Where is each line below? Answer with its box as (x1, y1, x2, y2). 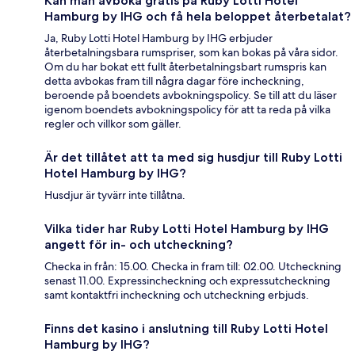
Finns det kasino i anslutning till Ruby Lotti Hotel (44, 321, 328, 337)
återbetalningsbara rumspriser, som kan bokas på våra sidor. (44, 45, 338, 60)
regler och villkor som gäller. (44, 116, 181, 132)
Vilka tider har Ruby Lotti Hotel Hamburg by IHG (44, 221, 329, 237)
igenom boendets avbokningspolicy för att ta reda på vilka (44, 102, 330, 117)
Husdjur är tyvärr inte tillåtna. (44, 188, 185, 203)
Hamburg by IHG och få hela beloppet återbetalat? (44, 9, 351, 25)
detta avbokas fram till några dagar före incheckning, (44, 74, 304, 89)
